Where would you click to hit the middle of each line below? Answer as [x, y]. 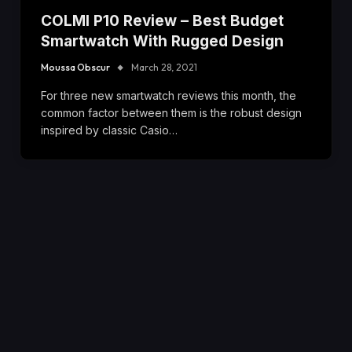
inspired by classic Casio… [109, 130]
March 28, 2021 [164, 67]
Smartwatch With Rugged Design [162, 41]
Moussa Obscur [75, 67]
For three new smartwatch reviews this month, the [169, 95]
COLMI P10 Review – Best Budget [162, 20]
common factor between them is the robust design [171, 112]
